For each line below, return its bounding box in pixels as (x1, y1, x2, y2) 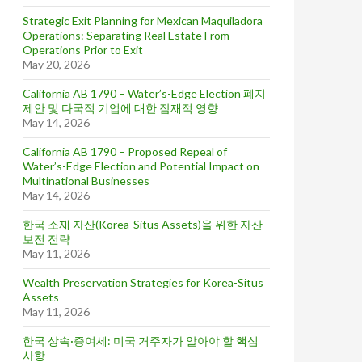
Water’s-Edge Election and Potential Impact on (23, 159, 259, 173)
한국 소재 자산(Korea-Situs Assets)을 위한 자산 (23, 217, 263, 231)
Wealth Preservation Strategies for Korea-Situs (23, 276, 263, 289)
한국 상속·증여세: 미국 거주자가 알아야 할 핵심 (23, 334, 259, 347)
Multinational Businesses (23, 174, 149, 187)
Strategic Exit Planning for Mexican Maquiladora (23, 14, 263, 27)
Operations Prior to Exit (23, 43, 143, 57)
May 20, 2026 (23, 57, 90, 71)
